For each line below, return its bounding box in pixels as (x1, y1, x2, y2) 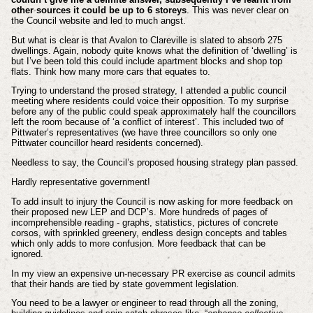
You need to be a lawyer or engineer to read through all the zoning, (10, 298, 279, 309)
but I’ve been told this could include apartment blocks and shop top (10, 55, 282, 66)
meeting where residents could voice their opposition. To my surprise (10, 96, 289, 107)
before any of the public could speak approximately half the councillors (10, 106, 296, 117)
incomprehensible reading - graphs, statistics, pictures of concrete (10, 217, 278, 228)
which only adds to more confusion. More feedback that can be (10, 238, 265, 249)
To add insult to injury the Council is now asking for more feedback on (10, 196, 293, 207)
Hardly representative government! (10, 177, 150, 187)
